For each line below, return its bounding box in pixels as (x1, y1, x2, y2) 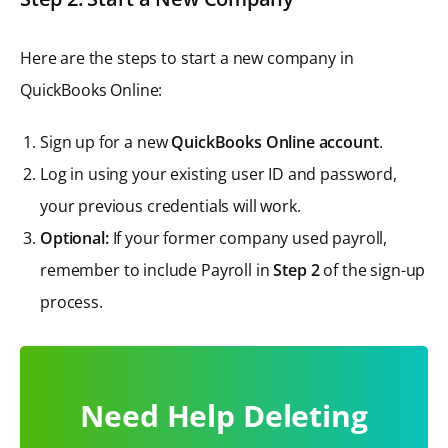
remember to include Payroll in (40, 258, 274, 281)
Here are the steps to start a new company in (20, 46, 354, 69)
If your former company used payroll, (108, 226, 388, 249)
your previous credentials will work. (40, 194, 301, 217)
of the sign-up (319, 258, 426, 281)
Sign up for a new (40, 130, 172, 153)
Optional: (40, 226, 109, 249)
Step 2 (273, 258, 320, 281)
